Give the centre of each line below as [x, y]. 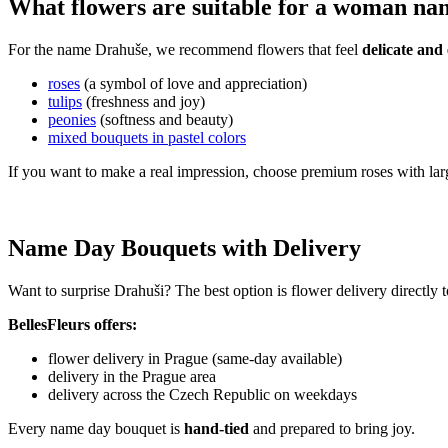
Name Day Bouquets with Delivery [184, 248]
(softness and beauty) [164, 120]
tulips [65, 102]
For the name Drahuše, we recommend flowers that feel [185, 50]
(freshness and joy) [143, 102]
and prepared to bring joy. [332, 428]
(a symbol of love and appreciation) [193, 84]
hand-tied [216, 428]
